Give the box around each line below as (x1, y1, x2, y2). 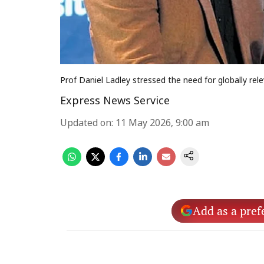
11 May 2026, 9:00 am (115, 118, 209, 130)
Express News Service (60, 95, 170, 108)
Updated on (60, 118, 111, 130)
